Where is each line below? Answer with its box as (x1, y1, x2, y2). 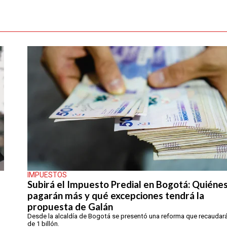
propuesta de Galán (27, 201, 113, 213)
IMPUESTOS (27, 171, 67, 179)
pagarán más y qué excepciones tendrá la (27, 190, 205, 202)
